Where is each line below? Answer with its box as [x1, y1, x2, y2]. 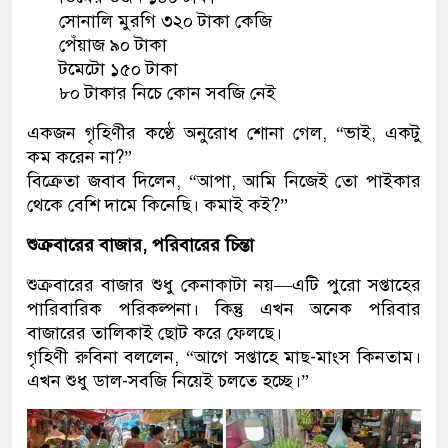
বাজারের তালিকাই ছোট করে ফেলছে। [27, 321, 282, 344]
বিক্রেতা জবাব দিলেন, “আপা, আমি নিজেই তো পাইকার [27, 169, 421, 192]
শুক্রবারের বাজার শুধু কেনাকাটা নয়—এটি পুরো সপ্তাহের [27, 273, 421, 296]
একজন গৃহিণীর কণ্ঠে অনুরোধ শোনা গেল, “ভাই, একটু [27, 121, 421, 144]
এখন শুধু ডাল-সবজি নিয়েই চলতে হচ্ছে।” [27, 369, 309, 392]
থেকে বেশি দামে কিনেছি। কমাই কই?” [27, 193, 288, 216]
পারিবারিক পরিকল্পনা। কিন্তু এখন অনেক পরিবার [27, 297, 421, 320]
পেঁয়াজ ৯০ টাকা [59, 33, 167, 56]
